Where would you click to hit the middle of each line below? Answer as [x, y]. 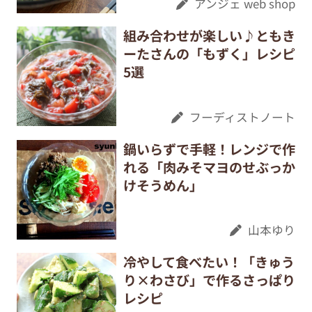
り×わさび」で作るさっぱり [209, 280]
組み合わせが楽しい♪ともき [209, 36]
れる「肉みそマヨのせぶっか [209, 167]
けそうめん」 [163, 185]
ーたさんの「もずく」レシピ [209, 54]
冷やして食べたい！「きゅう [209, 262]
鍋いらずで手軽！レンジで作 [209, 149]
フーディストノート [243, 117]
